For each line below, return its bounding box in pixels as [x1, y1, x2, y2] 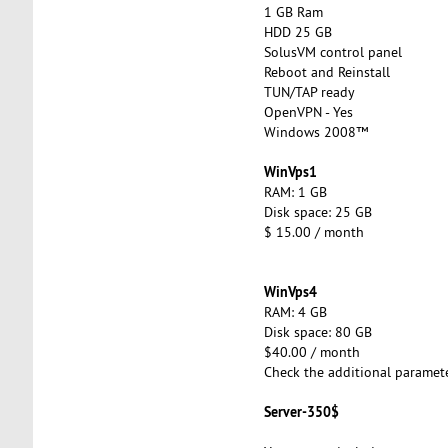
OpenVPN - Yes [263, 102, 353, 121]
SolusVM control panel [263, 42, 402, 61]
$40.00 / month [263, 342, 364, 361]
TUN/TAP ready [263, 82, 355, 101]
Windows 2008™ [263, 122, 368, 141]
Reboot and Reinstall [263, 62, 390, 81]
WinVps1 [263, 161, 321, 181]
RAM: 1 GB [263, 182, 331, 201]
